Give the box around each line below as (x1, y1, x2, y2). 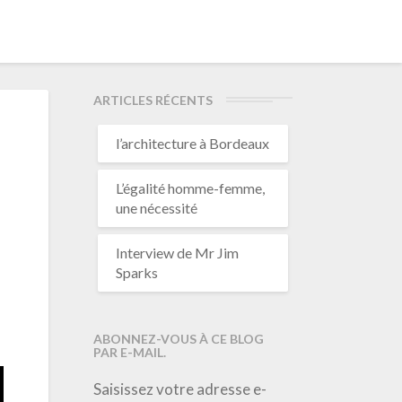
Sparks (115, 264, 158, 281)
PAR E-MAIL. (92, 345, 166, 360)
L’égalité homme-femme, (115, 179, 265, 197)
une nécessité (115, 199, 197, 216)
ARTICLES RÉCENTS (92, 92, 213, 108)
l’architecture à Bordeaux (115, 135, 269, 152)
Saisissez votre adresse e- (92, 380, 267, 398)
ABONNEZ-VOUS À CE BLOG (92, 331, 264, 346)
